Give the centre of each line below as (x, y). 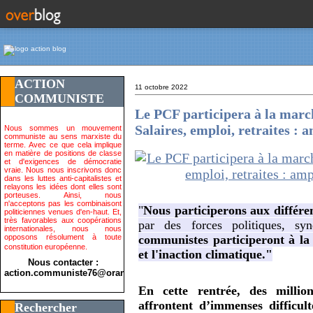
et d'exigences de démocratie (63, 161)
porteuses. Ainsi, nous (63, 195)
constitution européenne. (46, 246)
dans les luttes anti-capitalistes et (63, 178)
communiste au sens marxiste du (63, 136)
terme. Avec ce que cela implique (63, 144)
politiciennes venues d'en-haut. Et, (63, 211)
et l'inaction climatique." (206, 255)
